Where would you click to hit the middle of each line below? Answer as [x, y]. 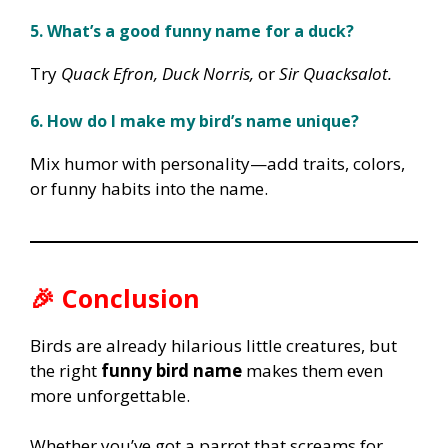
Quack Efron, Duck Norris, [157, 74]
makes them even [312, 370]
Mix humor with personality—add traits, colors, [217, 163]
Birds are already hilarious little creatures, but [213, 345]
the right [65, 370]
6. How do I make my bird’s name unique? [194, 120]
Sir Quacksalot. [335, 74]
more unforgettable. [110, 395]
